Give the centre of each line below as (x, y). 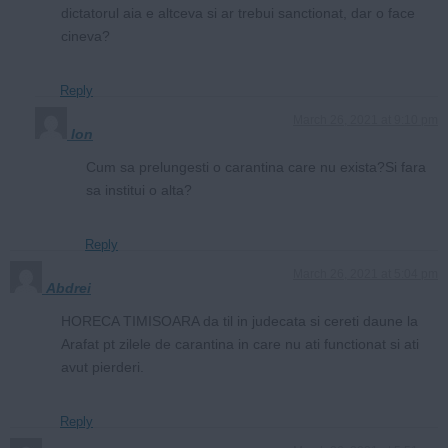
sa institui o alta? (139, 189)
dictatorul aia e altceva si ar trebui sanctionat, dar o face (238, 12)
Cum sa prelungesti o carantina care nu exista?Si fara (256, 166)
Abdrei (68, 287)
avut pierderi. (102, 366)
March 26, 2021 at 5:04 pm (365, 273)
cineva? (85, 35)
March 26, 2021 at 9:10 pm (365, 119)
